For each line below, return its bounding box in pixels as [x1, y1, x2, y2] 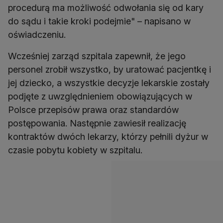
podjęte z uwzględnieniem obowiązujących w [8, 91, 192, 102]
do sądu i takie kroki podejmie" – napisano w [8, 16, 191, 27]
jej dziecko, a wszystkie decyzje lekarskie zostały [8, 78, 210, 89]
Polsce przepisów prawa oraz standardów [8, 105, 179, 115]
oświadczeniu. [8, 29, 66, 40]
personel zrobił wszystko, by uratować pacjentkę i [8, 64, 211, 75]
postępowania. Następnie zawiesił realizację [8, 118, 186, 129]
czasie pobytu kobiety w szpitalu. [8, 145, 142, 156]
